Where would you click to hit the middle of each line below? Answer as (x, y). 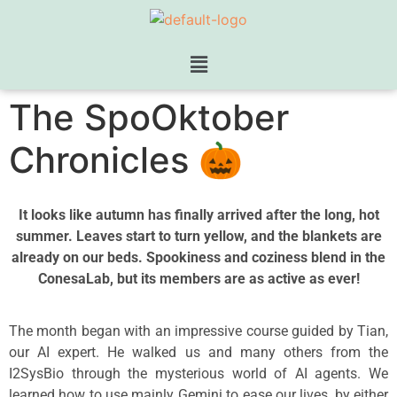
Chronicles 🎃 (126, 160)
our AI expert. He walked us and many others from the (198, 352)
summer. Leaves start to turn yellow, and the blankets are (198, 237)
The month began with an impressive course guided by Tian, (198, 331)
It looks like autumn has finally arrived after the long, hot (198, 215)
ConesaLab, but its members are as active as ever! (198, 279)
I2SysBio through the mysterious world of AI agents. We (198, 373)
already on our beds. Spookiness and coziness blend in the (198, 258)
